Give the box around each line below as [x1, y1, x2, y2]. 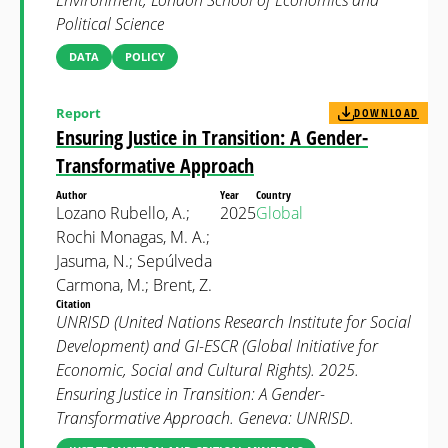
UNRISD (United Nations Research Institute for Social [56, 311, 411, 333]
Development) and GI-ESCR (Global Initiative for [56, 335, 378, 357]
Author [56, 187, 90, 202]
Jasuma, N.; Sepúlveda [56, 250, 212, 272]
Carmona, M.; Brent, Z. [56, 274, 212, 296]
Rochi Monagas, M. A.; [56, 226, 210, 248]
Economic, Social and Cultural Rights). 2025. [56, 359, 359, 381]
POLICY [125, 49, 165, 64]
